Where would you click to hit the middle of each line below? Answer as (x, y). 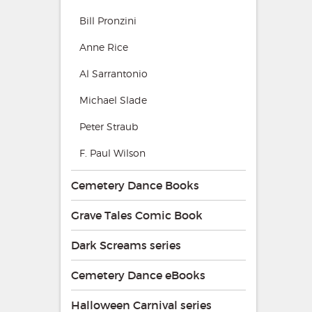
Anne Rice (104, 47)
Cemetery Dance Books (135, 185)
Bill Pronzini (108, 20)
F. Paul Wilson (112, 153)
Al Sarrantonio (114, 73)
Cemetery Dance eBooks (138, 275)
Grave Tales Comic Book (137, 215)
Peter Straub (109, 126)
